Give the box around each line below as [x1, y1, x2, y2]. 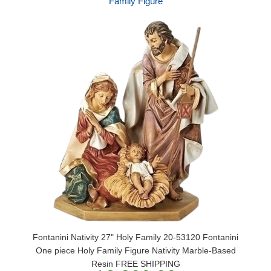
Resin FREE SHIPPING [91, 259, 180, 269]
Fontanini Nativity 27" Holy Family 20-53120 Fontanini [33, 232, 238, 242]
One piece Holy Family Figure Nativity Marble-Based [35, 246, 236, 255]
